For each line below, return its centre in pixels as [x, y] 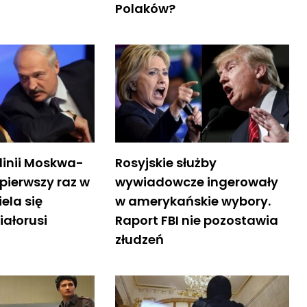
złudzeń [139, 239]
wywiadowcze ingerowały [196, 182]
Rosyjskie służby [165, 162]
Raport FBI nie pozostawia [196, 220]
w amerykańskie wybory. [193, 201]
